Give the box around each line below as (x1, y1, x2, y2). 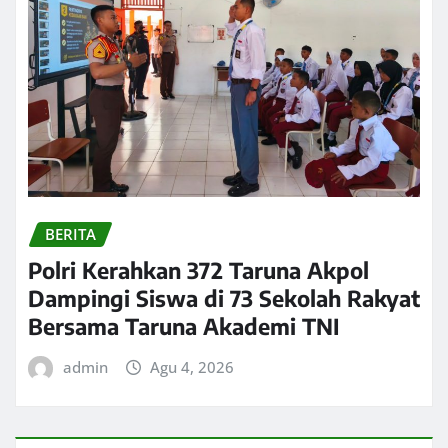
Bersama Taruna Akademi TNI (28, 312, 340, 341)
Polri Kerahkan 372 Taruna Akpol (28, 256, 369, 285)
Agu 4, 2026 (150, 357, 235, 378)
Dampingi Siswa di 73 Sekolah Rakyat (28, 284, 420, 313)
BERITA (45, 223, 96, 244)
